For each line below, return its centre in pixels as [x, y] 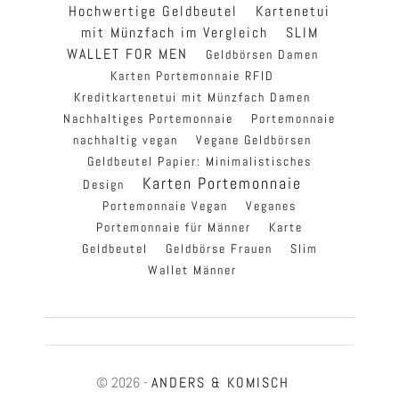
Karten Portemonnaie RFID [192, 76]
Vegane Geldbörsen [254, 140]
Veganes [271, 206]
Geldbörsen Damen [262, 55]
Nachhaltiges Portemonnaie [148, 119]
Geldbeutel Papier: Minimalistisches [199, 162]
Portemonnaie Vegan [165, 206]
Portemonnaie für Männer [174, 228]
